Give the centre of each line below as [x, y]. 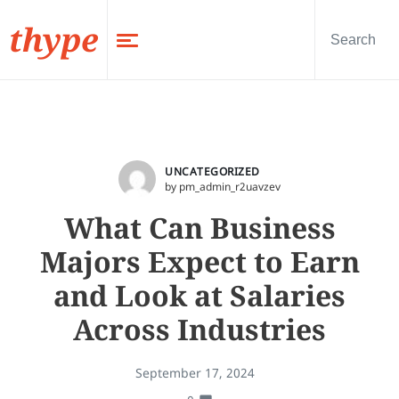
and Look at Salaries [199, 295]
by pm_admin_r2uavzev [223, 187]
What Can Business [199, 228]
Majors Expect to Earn [199, 261]
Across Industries [199, 329]
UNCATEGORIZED [212, 171]
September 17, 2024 [195, 373]
